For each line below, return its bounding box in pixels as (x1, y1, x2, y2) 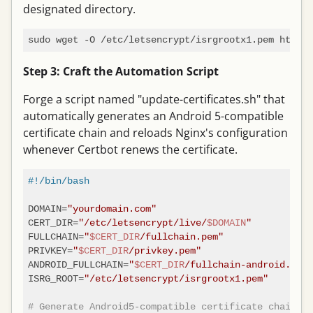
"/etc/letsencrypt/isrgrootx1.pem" (83, 272, 268, 284)
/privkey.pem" (128, 244, 201, 256)
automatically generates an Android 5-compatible (23, 108, 284, 124)
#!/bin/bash (27, 174, 89, 187)
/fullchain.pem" (139, 230, 224, 242)
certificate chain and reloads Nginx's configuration (23, 125, 288, 141)
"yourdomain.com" (66, 202, 156, 214)
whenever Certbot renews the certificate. (23, 142, 238, 158)
